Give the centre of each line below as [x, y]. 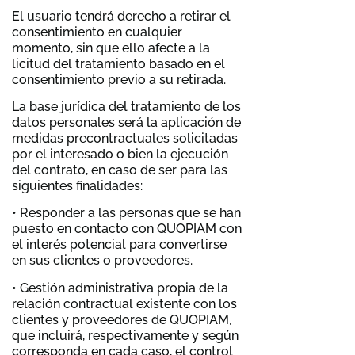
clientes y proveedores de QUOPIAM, [122, 319]
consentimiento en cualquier [97, 32]
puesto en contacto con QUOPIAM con [127, 229]
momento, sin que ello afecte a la [111, 48]
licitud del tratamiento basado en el [118, 63]
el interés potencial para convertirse [119, 245]
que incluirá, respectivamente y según [125, 335]
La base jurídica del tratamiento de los [126, 106]
